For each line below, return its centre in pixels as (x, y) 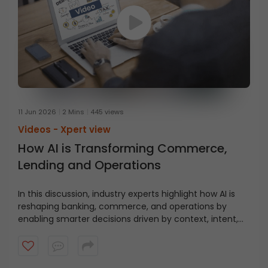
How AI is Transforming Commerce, (123, 149)
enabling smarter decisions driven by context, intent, (128, 219)
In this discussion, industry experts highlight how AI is (127, 194)
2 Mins (73, 112)
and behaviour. (49, 232)
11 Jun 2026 (37, 112)
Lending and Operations (89, 165)
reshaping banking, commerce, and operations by (122, 207)
